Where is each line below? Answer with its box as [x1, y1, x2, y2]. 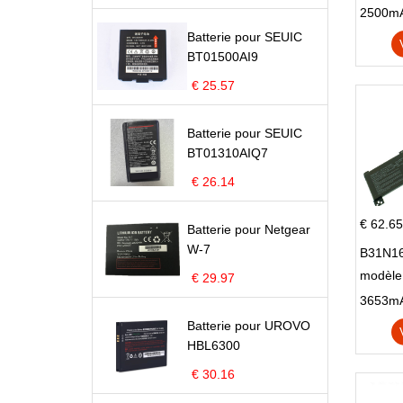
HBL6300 [187, 338, 240, 353]
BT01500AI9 [187, 49, 258, 64]
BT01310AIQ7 [187, 146, 268, 160]
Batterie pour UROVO [187, 318, 310, 333]
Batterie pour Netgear [187, 222, 310, 237]
